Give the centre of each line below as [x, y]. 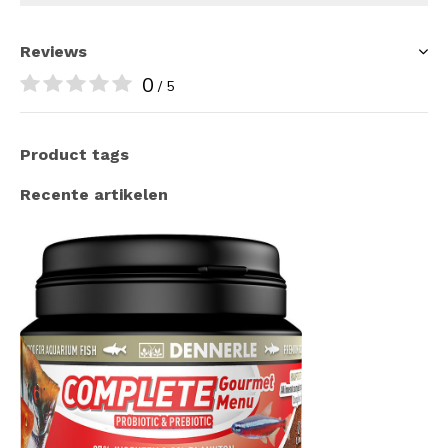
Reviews [53, 51]
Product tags [74, 154]
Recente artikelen [94, 194]
